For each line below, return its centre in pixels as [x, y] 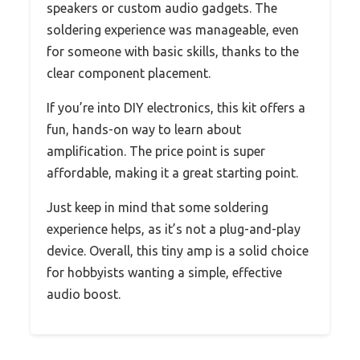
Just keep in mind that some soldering [157, 207]
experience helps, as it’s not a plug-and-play [174, 229]
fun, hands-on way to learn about [144, 129]
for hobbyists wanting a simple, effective [164, 272]
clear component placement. [129, 73]
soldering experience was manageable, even [173, 29]
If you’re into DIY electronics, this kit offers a [176, 107]
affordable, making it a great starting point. [172, 172]
